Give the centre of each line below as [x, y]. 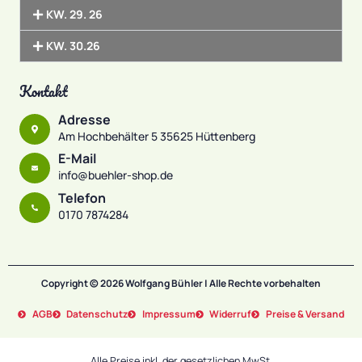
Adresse [84, 119]
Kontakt [44, 91]
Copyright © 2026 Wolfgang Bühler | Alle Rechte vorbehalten [181, 284]
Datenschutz [97, 314]
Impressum [168, 314]
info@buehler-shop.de [116, 175]
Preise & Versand [305, 314]
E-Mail [77, 159]
